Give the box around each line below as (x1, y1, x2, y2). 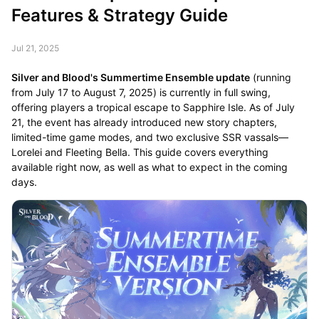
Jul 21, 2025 (11, 42, 59, 53)
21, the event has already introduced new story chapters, (11, 115, 277, 128)
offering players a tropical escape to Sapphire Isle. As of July (11, 100, 295, 113)
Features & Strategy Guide (11, 4, 228, 26)
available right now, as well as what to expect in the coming (11, 160, 288, 173)
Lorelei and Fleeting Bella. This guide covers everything (11, 145, 268, 158)
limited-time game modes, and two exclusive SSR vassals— (11, 130, 288, 143)
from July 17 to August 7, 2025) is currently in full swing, (11, 85, 271, 98)
